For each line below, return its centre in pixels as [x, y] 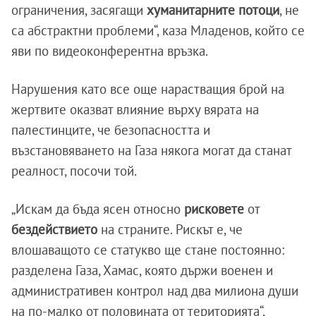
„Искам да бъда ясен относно [98, 208]
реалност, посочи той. [74, 170]
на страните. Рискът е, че [172, 229]
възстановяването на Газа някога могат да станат [151, 150]
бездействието [56, 229]
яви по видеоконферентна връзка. [110, 50]
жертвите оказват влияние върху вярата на [135, 109]
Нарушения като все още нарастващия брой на [148, 89]
